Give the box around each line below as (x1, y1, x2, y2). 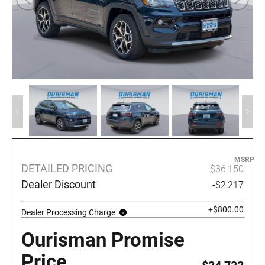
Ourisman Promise (21, 228, 185, 252)
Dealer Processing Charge (21, 208, 115, 218)
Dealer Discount (21, 178, 96, 191)
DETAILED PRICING (21, 162, 112, 175)
